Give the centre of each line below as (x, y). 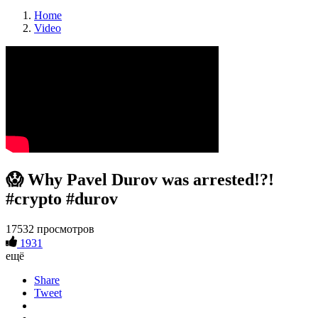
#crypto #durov (62, 198)
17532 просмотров (50, 229)
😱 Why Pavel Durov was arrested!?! (140, 179)
